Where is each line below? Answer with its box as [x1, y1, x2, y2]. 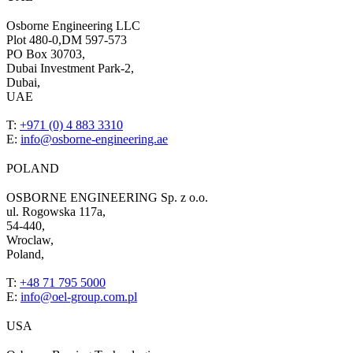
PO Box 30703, [6, 47, 85, 61]
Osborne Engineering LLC [6, 19, 140, 33]
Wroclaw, [6, 233, 54, 247]
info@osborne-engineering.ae [20, 132, 168, 147]
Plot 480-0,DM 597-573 [6, 33, 127, 47]
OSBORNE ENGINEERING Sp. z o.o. [6, 191, 208, 205]
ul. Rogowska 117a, [6, 205, 106, 219]
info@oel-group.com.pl [20, 290, 137, 304]
